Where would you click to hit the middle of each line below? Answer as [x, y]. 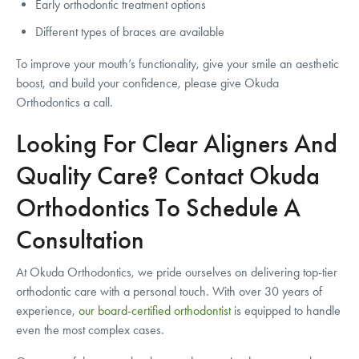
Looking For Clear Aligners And [177, 144]
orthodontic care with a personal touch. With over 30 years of [169, 291]
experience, [47, 311]
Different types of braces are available [130, 32]
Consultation [80, 240]
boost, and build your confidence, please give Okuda [147, 83]
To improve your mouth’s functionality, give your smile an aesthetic [177, 64]
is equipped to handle [286, 311]
